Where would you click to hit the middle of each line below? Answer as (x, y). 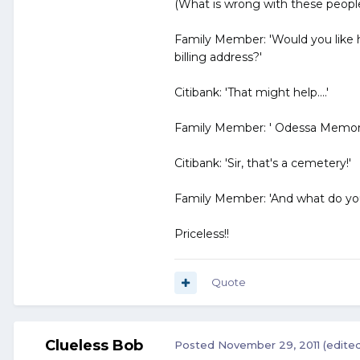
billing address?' (218, 57)
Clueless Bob (94, 346)
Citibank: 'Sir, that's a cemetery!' (263, 164)
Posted (196, 345)
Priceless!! (202, 234)
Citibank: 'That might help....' (252, 93)
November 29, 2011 (269, 345)
